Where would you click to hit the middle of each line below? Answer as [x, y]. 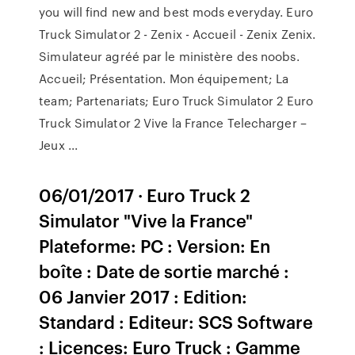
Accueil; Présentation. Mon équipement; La [164, 78]
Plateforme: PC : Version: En [155, 245]
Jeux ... [59, 145]
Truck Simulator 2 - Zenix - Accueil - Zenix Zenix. [177, 34]
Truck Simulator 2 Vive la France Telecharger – [173, 123]
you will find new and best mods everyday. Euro [176, 12]
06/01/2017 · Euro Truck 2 [145, 195]
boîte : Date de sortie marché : [164, 271]
